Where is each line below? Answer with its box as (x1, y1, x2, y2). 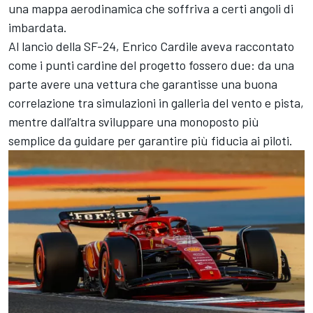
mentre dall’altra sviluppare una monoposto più (8, 113, 259, 129)
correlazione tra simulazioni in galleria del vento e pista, (8, 94, 304, 110)
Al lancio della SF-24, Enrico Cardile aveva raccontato (8, 38, 294, 54)
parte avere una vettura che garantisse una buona (8, 75, 277, 92)
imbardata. (8, 19, 67, 35)
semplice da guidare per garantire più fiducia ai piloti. (8, 132, 293, 148)
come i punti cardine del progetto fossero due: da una (8, 57, 294, 73)
